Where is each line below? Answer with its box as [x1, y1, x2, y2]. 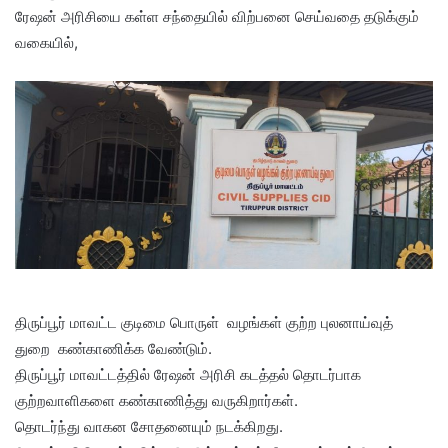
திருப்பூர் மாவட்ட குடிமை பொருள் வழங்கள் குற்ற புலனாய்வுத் [15, 313, 393, 332]
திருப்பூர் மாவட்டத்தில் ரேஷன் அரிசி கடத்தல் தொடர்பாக [15, 365, 361, 384]
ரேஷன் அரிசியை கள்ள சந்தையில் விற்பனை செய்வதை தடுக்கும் [15, 6, 419, 26]
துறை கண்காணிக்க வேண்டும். [15, 339, 212, 358]
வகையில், [15, 32, 78, 52]
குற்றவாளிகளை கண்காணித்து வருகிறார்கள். [15, 391, 298, 410]
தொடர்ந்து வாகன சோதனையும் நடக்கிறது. [15, 417, 283, 436]
